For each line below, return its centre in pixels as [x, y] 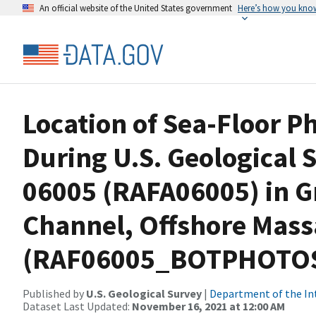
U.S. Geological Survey [144, 293]
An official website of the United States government [136, 8]
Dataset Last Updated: [77, 306]
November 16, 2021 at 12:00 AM [208, 306]
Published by [54, 293]
